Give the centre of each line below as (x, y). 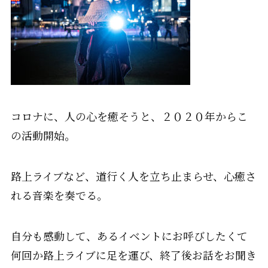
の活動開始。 (43, 135)
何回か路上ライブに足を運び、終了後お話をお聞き (133, 255)
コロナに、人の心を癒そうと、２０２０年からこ (129, 116)
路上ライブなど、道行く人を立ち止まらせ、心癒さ (133, 176)
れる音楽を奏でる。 (59, 195)
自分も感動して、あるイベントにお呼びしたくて (129, 235)
